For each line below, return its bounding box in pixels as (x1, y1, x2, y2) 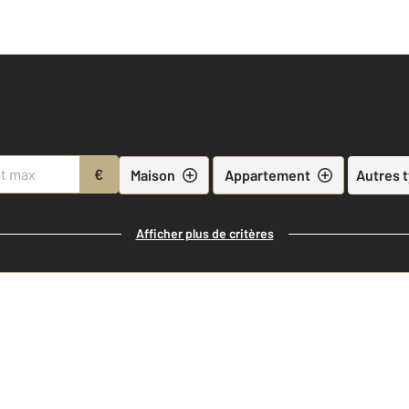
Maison (130, 165, 175, 184)
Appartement (224, 165, 310, 184)
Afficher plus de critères (135, 225, 274, 241)
